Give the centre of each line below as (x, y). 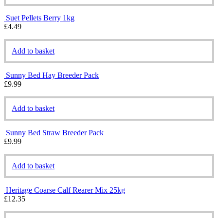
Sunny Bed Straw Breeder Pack (55, 132)
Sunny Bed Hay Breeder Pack (52, 75)
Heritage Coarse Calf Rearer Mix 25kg (65, 190)
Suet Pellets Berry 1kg (40, 18)
